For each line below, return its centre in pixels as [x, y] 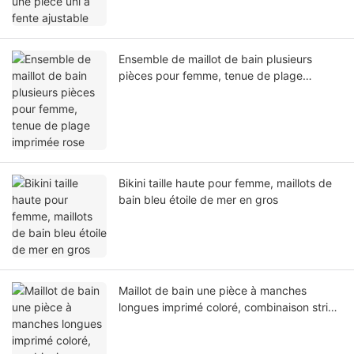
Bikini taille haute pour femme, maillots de [225, 183]
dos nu [136, 324]
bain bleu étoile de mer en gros [198, 200]
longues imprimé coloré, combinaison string [230, 307]
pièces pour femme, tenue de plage [211, 76]
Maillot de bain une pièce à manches [213, 291]
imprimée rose [155, 92]
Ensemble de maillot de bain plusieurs [215, 59]
